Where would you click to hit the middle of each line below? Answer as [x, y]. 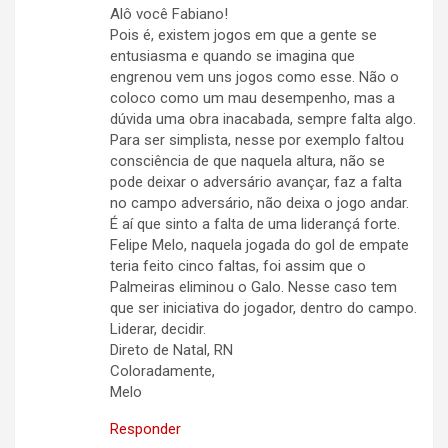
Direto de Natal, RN [171, 350]
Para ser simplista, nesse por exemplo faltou [257, 140]
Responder [145, 429]
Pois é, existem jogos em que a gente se [243, 35]
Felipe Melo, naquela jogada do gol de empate [259, 245]
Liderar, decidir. [158, 329]
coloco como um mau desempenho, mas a [252, 98]
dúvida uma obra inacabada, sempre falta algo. [263, 119]
